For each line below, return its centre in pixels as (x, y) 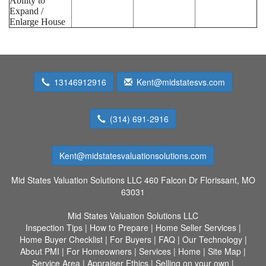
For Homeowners (99, 251)
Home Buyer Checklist (61, 239)
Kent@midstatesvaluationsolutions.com (133, 155)
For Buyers (130, 239)
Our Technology (212, 239)
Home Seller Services (196, 227)
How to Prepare (119, 227)
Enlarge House (37, 21)
